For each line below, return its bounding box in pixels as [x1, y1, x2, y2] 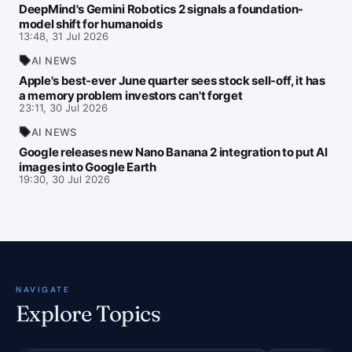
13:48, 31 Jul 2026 [19, 30, 108, 42]
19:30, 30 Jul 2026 [19, 173, 110, 185]
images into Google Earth [19, 159, 156, 174]
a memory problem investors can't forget [19, 88, 243, 103]
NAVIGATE [16, 284, 70, 295]
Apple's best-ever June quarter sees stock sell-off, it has [19, 73, 325, 88]
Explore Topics [16, 300, 161, 327]
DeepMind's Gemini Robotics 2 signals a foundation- [19, 2, 304, 16]
